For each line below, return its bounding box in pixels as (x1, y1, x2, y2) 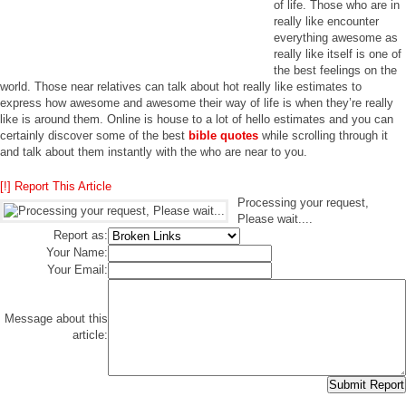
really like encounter (274, 14, 379, 28)
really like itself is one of (274, 47, 401, 61)
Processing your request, (237, 196, 369, 209)
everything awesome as (274, 31, 398, 44)
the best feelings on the (274, 63, 397, 77)
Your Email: (47, 263, 108, 276)
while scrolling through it (258, 129, 388, 142)
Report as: (53, 228, 108, 242)
